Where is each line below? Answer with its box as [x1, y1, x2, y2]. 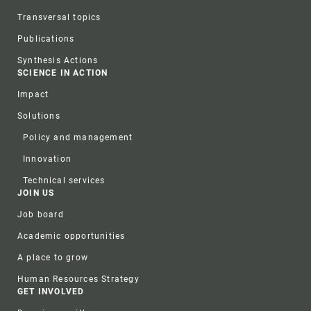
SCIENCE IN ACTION [17, 67, 108, 78]
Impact [17, 89, 49, 99]
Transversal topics [17, 12, 101, 22]
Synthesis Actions [17, 55, 99, 65]
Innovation [23, 153, 72, 164]
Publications [17, 33, 75, 44]
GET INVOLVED [17, 286, 85, 296]
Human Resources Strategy [17, 274, 140, 284]
